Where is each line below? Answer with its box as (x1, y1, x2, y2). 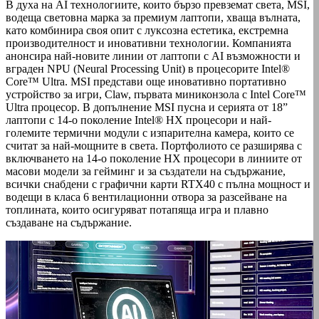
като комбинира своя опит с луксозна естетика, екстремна (6, 23, 288, 36)
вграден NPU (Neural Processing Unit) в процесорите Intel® (6, 62, 290, 75)
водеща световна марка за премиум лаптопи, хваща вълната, (6, 11, 300, 23)
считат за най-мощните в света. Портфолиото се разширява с (6, 139, 302, 152)
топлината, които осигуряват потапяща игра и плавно (6, 203, 268, 216)
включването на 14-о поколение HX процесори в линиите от (6, 152, 302, 164)
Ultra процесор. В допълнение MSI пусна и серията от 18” (6, 100, 288, 113)
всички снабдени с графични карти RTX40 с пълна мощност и (6, 177, 310, 190)
